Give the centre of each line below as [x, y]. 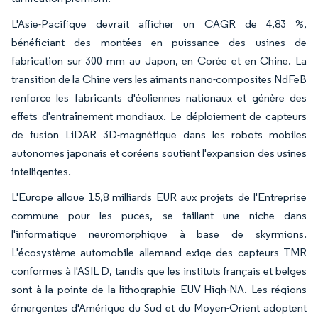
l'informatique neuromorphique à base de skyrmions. [159, 234]
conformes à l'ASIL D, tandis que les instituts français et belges [159, 270]
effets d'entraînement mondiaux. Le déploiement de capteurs [159, 116]
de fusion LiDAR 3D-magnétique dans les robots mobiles [159, 134]
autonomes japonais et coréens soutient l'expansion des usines [159, 153]
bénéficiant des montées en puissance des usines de [159, 42]
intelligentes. [41, 171]
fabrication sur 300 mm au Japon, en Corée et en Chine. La [159, 60]
